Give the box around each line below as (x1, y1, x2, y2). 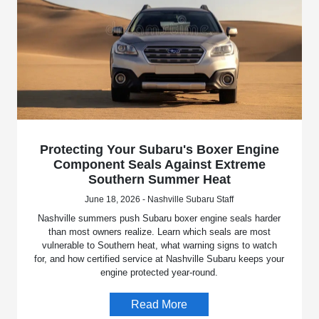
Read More (131, 298, 188, 311)
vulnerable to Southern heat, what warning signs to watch (41, 240, 277, 251)
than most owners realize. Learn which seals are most (48, 226, 271, 238)
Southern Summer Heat (88, 172, 231, 187)
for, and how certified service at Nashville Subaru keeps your (34, 253, 285, 265)
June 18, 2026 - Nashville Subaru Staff (85, 194, 234, 205)
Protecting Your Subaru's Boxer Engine (39, 142, 279, 157)
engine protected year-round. (100, 267, 219, 278)
